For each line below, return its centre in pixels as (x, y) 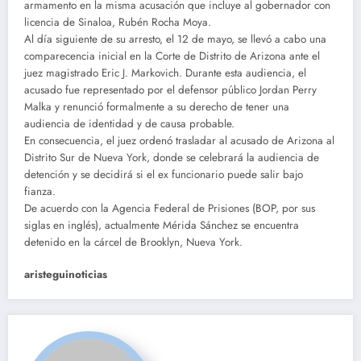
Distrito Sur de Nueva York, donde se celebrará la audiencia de (172, 157)
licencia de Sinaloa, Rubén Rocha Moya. (118, 22)
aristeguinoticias (66, 274)
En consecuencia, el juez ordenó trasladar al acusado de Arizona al (179, 140)
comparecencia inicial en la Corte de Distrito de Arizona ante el (172, 56)
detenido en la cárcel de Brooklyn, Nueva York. (133, 242)
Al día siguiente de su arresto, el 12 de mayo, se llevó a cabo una (175, 39)
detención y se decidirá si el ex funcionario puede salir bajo (164, 174)
